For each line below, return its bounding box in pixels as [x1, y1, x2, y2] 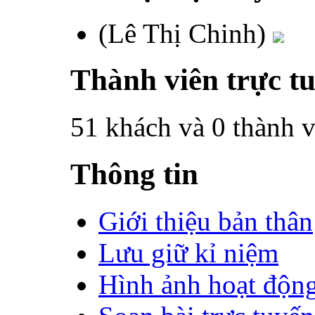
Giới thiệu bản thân [98, 206, 313, 237]
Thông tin [70, 157, 198, 191]
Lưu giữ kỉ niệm [98, 238, 278, 269]
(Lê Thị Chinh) [98, 18, 273, 49]
